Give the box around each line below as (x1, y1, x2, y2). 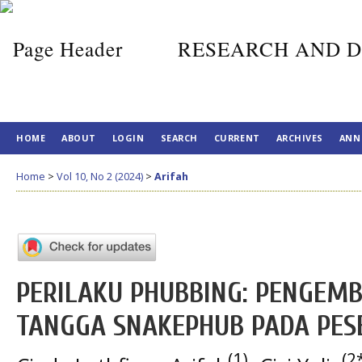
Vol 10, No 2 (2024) (57, 169, 143, 183)
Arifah (154, 169, 188, 183)
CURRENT (213, 132, 260, 144)
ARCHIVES (276, 132, 323, 144)
